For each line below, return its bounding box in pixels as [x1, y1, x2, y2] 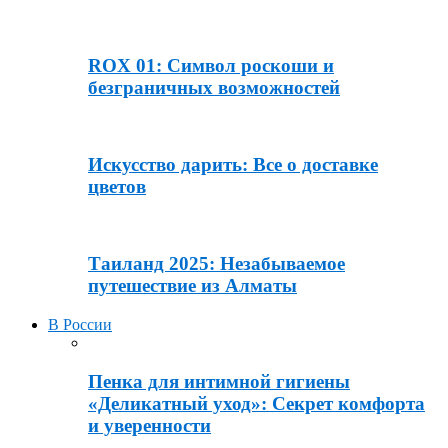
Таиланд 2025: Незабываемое [88, 253, 345, 275]
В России [48, 316, 112, 334]
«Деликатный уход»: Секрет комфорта [88, 392, 425, 414]
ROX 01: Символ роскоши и [88, 54, 334, 76]
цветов [88, 176, 146, 198]
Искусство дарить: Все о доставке [88, 154, 378, 176]
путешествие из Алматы [88, 275, 297, 297]
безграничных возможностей [88, 76, 340, 98]
